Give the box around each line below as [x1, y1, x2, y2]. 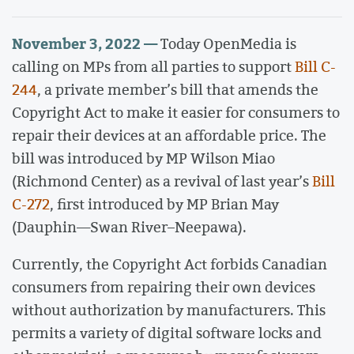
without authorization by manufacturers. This [12, 299, 326, 321]
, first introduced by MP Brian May [50, 193, 279, 214]
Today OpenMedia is [160, 32, 296, 54]
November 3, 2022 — [12, 32, 160, 55]
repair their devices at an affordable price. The [12, 124, 326, 145]
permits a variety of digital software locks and [12, 322, 322, 344]
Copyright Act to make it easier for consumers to [12, 101, 340, 122]
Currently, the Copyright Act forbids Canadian [12, 254, 327, 275]
